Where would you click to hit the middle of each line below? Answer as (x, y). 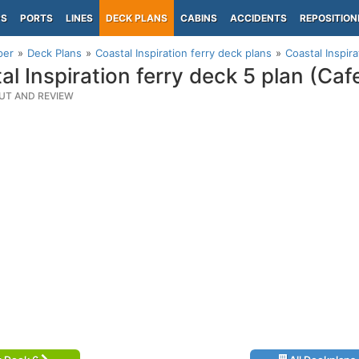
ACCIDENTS (258, 18)
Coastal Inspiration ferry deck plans (184, 53)
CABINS (199, 18)
